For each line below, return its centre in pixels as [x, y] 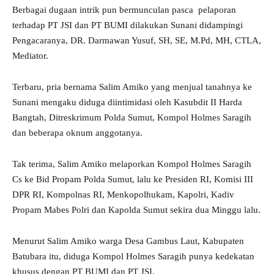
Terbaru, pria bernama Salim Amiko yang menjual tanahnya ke [132, 87]
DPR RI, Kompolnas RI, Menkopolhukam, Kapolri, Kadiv [123, 195]
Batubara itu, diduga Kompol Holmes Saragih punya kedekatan [133, 257]
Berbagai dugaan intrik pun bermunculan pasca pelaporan [124, 10]
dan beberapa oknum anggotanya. [77, 133]
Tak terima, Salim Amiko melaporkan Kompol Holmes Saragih [132, 164]
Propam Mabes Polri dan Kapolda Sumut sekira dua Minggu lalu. [136, 210]
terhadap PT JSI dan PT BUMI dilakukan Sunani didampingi [128, 25]
